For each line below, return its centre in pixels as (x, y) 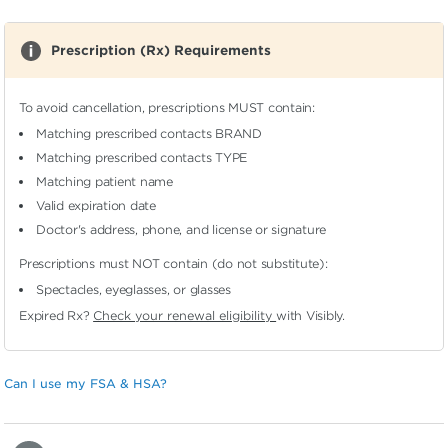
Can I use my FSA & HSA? (85, 383)
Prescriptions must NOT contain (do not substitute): (173, 263)
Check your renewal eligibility (185, 315)
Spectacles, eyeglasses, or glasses (133, 289)
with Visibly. (311, 315)
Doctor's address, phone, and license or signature (181, 229)
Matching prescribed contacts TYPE (142, 157)
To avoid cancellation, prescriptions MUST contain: (167, 107)
